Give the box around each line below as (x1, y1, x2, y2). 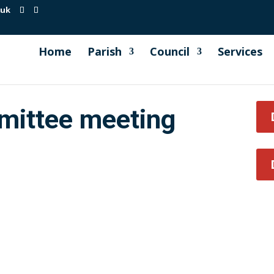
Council (149, 44, 190, 59)
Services (217, 44, 262, 59)
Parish (87, 44, 122, 59)
